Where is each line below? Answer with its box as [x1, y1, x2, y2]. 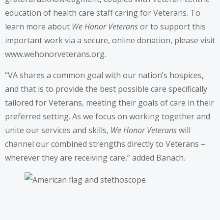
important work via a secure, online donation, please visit [5, 34, 215, 46]
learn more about [5, 21, 72, 32]
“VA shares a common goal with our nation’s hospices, [5, 69, 204, 81]
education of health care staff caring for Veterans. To [5, 7, 200, 18]
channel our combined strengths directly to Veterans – [5, 138, 205, 149]
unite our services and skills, [5, 124, 110, 136]
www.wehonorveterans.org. [5, 48, 106, 59]
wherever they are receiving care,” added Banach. [5, 152, 185, 163]
